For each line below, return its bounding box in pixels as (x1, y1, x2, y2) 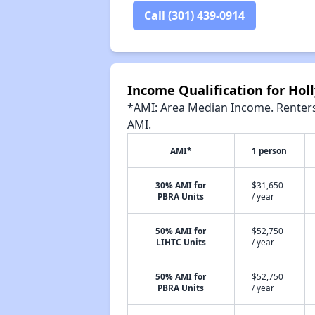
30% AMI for (155, 179, 207, 191)
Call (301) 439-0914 (143, 8, 245, 23)
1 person (252, 145, 288, 156)
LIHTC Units (155, 236, 206, 247)
